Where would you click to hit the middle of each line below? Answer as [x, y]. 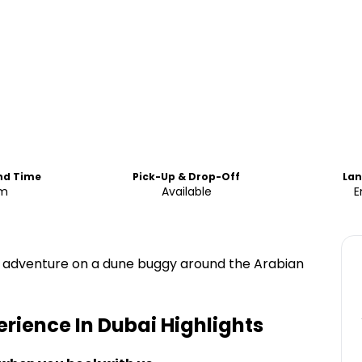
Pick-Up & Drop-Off [187, 177]
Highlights [210, 325]
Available [186, 192]
